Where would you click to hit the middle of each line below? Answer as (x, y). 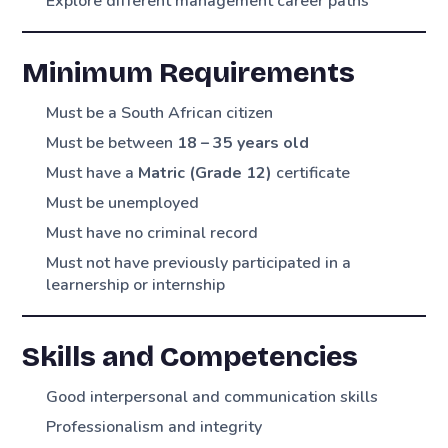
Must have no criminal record (152, 232)
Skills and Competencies (190, 356)
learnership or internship (136, 284)
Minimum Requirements (189, 72)
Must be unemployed (123, 202)
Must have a (92, 172)
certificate (311, 172)
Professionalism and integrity (154, 426)
